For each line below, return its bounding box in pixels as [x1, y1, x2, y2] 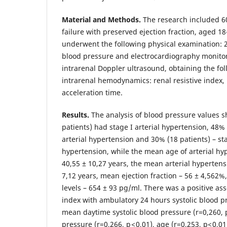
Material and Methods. [62, 15, 143, 25]
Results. [62, 110, 89, 120]
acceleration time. [62, 88, 123, 98]
